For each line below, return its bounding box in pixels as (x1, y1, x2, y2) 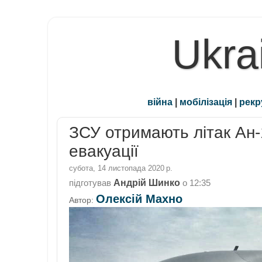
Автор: (69, 195, 96, 205)
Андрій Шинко (113, 177, 180, 188)
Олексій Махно (96, 192, 182, 206)
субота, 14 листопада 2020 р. (69, 163, 173, 173)
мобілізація (180, 96, 232, 108)
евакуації (69, 142, 139, 161)
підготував (69, 178, 113, 188)
